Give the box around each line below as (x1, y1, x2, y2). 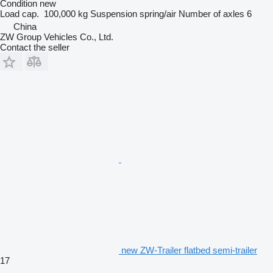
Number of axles (179, 8, 244, 19)
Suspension (90, 8, 137, 19)
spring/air (140, 8, 176, 19)
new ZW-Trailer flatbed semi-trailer (121, 244, 257, 255)
